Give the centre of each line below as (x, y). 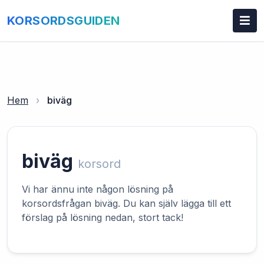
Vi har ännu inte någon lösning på (98, 189)
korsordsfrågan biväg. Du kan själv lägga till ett (126, 203)
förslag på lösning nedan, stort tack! (103, 217)
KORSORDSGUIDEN (64, 21)
